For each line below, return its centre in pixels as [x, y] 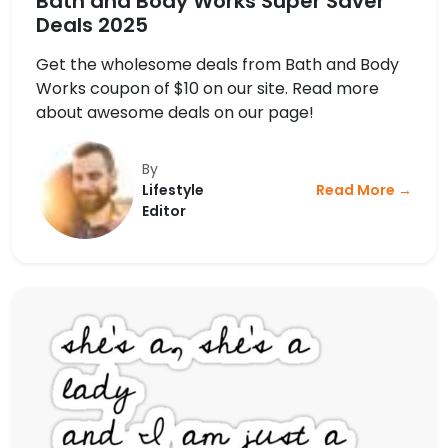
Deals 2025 [92, 25]
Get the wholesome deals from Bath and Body [217, 65]
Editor [163, 210]
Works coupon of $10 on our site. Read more [207, 89]
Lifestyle [172, 189]
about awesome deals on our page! [175, 113]
